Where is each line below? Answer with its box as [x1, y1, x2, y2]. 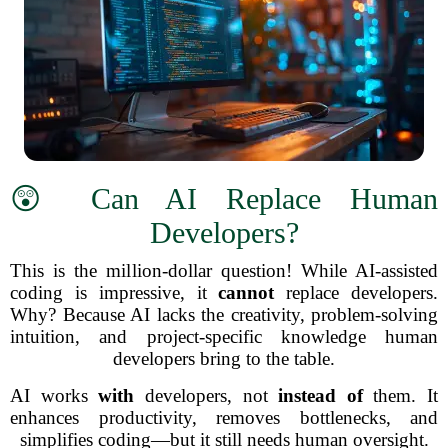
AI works [10, 385, 99, 406]
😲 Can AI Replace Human [10, 182, 438, 215]
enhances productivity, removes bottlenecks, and [10, 407, 438, 428]
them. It [362, 385, 438, 406]
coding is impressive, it [10, 282, 219, 303]
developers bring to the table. [113, 348, 335, 369]
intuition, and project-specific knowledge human [10, 326, 438, 347]
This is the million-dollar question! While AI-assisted [10, 260, 438, 281]
